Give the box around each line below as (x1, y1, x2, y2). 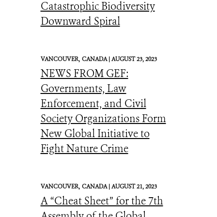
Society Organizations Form (40, 112, 166, 125)
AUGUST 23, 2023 (111, 55, 157, 63)
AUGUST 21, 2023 (111, 183, 157, 190)
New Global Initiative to (40, 127, 150, 140)
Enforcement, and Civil (40, 97, 146, 110)
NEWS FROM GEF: (40, 67, 128, 80)
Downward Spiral (40, 15, 120, 28)
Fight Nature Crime (40, 142, 128, 155)
